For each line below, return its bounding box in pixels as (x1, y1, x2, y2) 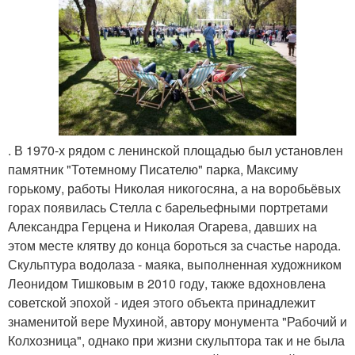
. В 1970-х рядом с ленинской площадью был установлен (8, 141, 343, 160)
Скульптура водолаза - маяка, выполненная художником (8, 255, 342, 274)
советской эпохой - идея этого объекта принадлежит (8, 293, 315, 312)
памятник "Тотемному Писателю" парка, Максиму (8, 160, 298, 179)
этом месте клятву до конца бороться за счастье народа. (8, 236, 341, 255)
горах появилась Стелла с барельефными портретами (8, 198, 328, 217)
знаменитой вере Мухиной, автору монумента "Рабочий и (8, 312, 347, 331)
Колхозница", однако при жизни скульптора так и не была (8, 331, 345, 350)
